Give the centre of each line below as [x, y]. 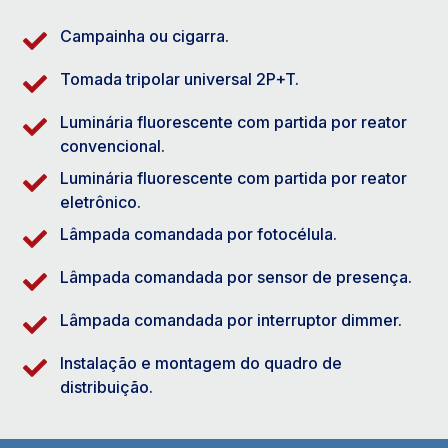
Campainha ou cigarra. [144, 35]
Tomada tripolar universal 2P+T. [179, 78]
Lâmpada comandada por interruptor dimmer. [231, 319]
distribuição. [106, 386]
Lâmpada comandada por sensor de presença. [236, 276]
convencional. [112, 145]
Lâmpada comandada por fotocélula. [198, 233]
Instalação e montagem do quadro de [201, 362]
